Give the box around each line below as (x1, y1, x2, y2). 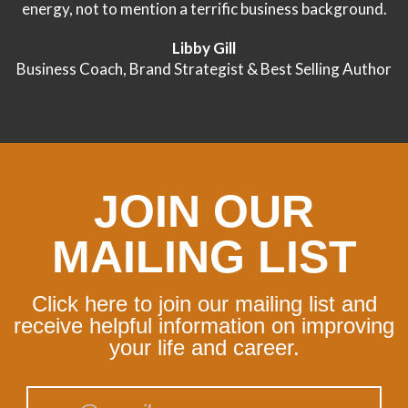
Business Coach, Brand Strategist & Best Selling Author (16, 59, 392, 79)
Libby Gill (172, 38, 236, 58)
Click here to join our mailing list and (31, 291, 377, 317)
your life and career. (108, 335, 300, 361)
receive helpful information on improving (14, 313, 394, 339)
